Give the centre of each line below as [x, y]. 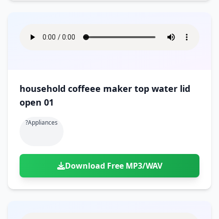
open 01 [37, 102]
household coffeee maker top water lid [105, 88]
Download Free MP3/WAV [113, 166]
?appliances [42, 122]
